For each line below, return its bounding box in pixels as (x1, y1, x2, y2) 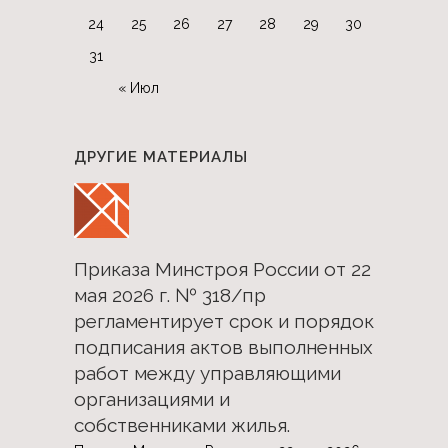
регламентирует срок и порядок (74, 309, 374, 332)
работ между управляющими (74, 361, 341, 384)
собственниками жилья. (74, 413, 290, 436)
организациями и (74, 387, 230, 410)
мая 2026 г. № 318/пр (74, 283, 266, 306)
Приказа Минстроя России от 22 (74, 257, 371, 280)
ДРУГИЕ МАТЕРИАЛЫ (74, 147, 248, 166)
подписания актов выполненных (74, 335, 373, 358)
